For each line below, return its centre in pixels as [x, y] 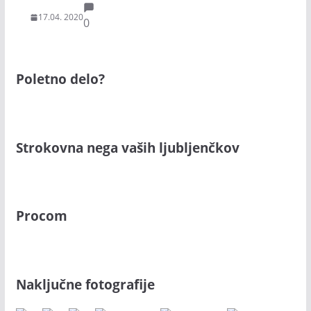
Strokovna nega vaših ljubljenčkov [127, 147]
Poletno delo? [60, 79]
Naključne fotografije [85, 284]
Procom [41, 216]
